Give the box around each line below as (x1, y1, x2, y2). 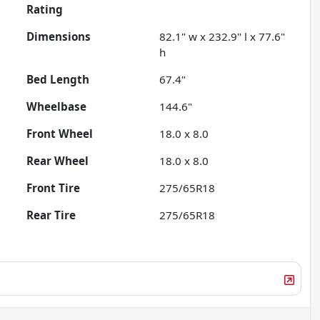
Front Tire (26, 181, 81, 196)
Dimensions (26, 29, 91, 44)
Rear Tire (26, 208, 76, 223)
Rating (26, 2, 64, 17)
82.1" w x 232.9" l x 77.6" (159, 29, 286, 44)
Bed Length (26, 72, 90, 87)
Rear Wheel (26, 154, 89, 169)
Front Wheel (26, 126, 94, 141)
